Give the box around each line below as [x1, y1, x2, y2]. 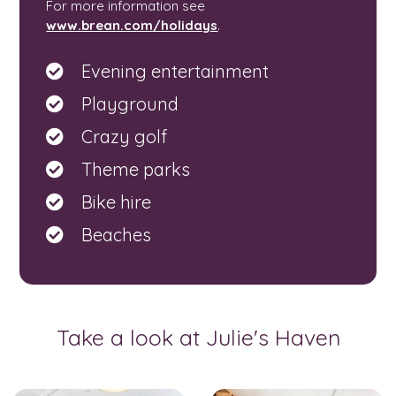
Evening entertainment [81, 60, 270, 83]
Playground [81, 93, 179, 116]
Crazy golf [81, 126, 168, 148]
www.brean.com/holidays [46, 17, 218, 34]
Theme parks [81, 158, 191, 181]
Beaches [81, 224, 152, 247]
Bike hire [81, 191, 152, 214]
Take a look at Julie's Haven [56, 324, 340, 352]
